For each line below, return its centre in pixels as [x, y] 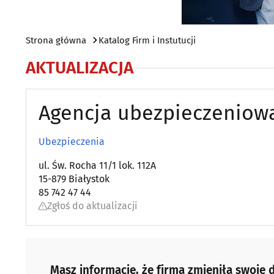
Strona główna [56, 40]
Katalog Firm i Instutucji [147, 40]
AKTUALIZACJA [80, 68]
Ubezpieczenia [72, 142]
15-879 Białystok [74, 179]
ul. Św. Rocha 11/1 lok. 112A [97, 165]
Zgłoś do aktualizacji [92, 206]
